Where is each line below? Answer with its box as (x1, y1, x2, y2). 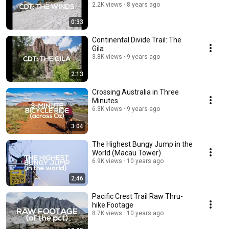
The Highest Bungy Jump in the (92, 140, 193, 149)
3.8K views (92, 53, 122, 61)
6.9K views (92, 157, 122, 165)
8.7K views (92, 210, 122, 217)
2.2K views (92, 1, 122, 9)
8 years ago (127, 1, 160, 9)
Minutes (92, 97, 118, 105)
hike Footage (92, 201, 133, 210)
